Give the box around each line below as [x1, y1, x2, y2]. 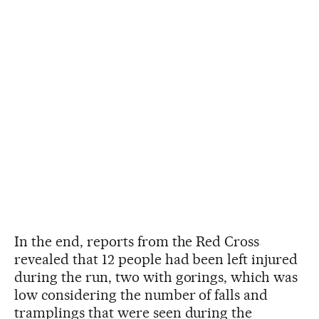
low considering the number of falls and [14, 286, 268, 303]
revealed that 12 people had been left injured [14, 251, 298, 268]
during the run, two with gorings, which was [14, 268, 298, 286]
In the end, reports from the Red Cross [14, 233, 260, 250]
